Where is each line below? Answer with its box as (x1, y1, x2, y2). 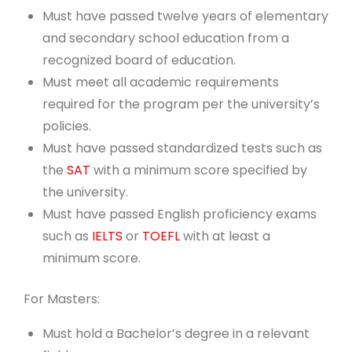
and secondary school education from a (42, 28, 289, 47)
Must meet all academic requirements (42, 72, 279, 91)
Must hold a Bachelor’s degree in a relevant (42, 324, 310, 343)
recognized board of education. (42, 50, 239, 69)
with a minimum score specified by (90, 160, 307, 179)
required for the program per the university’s (42, 94, 320, 113)
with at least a (180, 226, 270, 245)
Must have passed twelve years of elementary (42, 6, 328, 25)
